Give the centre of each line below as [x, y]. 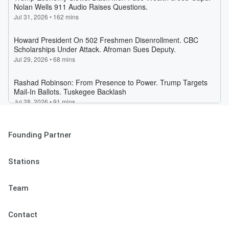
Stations [24, 162]
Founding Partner [40, 135]
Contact [23, 215]
